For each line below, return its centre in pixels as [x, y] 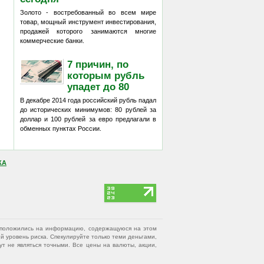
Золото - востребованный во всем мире [88, 12]
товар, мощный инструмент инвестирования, [88, 22]
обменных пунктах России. [61, 128]
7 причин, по [98, 64]
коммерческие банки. [52, 41]
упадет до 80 [98, 86]
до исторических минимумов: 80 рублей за [88, 110]
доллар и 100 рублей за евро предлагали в [88, 119]
